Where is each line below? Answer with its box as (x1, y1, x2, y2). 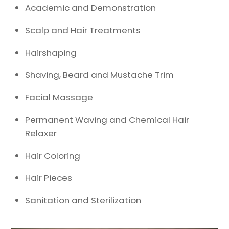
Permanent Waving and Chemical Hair (25, 113, 190, 126)
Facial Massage (25, 91, 94, 104)
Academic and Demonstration (25, 1, 156, 14)
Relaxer (25, 127, 57, 140)
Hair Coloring (25, 149, 81, 162)
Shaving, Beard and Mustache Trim (25, 68, 174, 81)
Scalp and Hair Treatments (25, 24, 141, 36)
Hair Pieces (25, 172, 73, 185)
